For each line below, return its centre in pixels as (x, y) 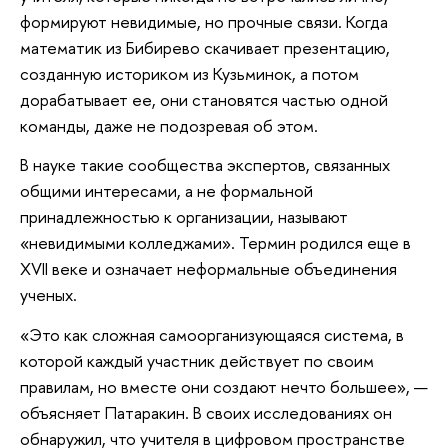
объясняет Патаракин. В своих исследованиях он (206, 412)
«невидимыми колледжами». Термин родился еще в (215, 243)
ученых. (48, 295)
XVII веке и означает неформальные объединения (208, 269)
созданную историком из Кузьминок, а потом (189, 73)
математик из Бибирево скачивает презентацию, (205, 47)
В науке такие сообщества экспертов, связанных (205, 165)
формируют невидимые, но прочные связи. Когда (204, 21)
